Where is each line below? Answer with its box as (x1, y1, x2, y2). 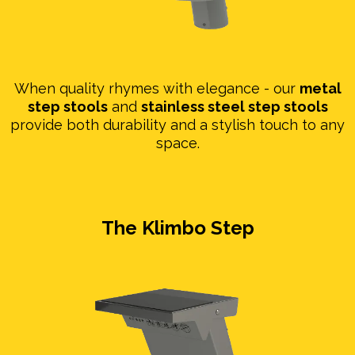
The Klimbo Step (101, 216, 254, 239)
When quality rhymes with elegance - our (13, 79, 300, 97)
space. (155, 134, 200, 151)
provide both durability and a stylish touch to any (10, 116, 345, 133)
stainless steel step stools (140, 97, 328, 115)
